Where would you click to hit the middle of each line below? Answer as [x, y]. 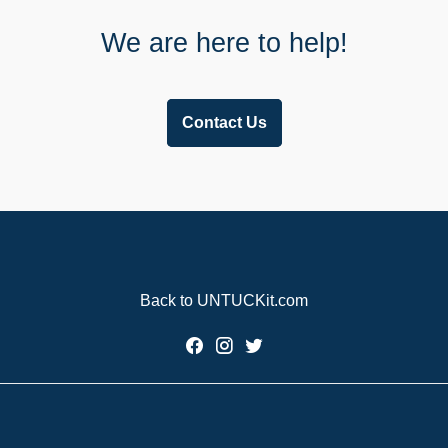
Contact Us [224, 123]
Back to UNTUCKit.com [224, 301]
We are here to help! [224, 43]
